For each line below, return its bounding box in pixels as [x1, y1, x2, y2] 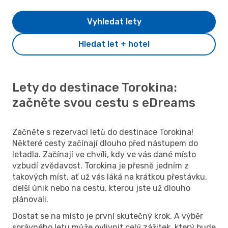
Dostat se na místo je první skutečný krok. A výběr [12, 211, 203, 221]
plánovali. [12, 194, 48, 204]
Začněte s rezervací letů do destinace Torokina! [12, 127, 193, 137]
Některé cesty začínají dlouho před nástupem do [12, 138, 198, 148]
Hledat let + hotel [78, 39, 150, 49]
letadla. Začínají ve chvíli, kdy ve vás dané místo [12, 149, 196, 159]
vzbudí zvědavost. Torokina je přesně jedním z [12, 160, 189, 170]
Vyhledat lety [87, 16, 141, 26]
